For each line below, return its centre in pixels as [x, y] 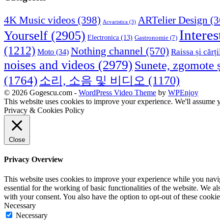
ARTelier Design [173, 20]
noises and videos [49, 65]
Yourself [26, 36]
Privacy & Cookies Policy [44, 110]
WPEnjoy [183, 93]
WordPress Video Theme [117, 93]
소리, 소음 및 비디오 [92, 81]
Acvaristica [115, 22]
